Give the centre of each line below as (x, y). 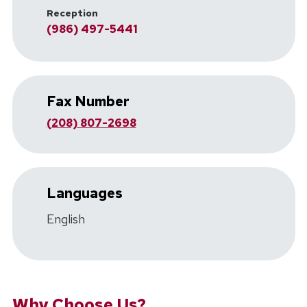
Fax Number (88, 102)
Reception (72, 13)
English (65, 219)
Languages (84, 194)
